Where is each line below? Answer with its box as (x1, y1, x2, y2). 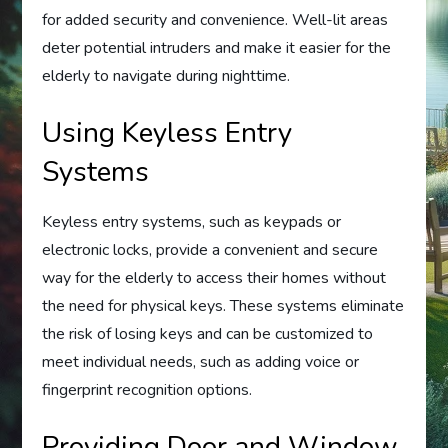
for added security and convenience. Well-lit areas (42, 8, 389, 31)
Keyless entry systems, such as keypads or (42, 210, 342, 233)
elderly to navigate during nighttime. (42, 64, 291, 87)
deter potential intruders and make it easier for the (42, 36, 392, 59)
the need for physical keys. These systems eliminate (42, 294, 405, 317)
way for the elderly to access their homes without (42, 266, 387, 289)
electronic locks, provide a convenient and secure (42, 238, 379, 261)
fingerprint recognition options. (42, 378, 253, 401)
